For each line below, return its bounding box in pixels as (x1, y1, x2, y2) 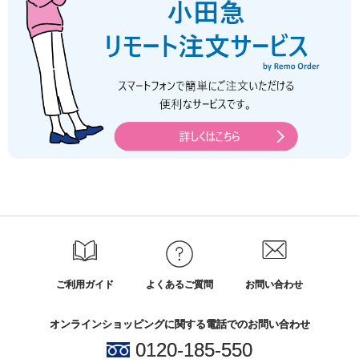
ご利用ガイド (56, 279, 114, 291)
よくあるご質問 (146, 279, 213, 291)
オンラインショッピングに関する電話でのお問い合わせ (49, 318, 310, 331)
